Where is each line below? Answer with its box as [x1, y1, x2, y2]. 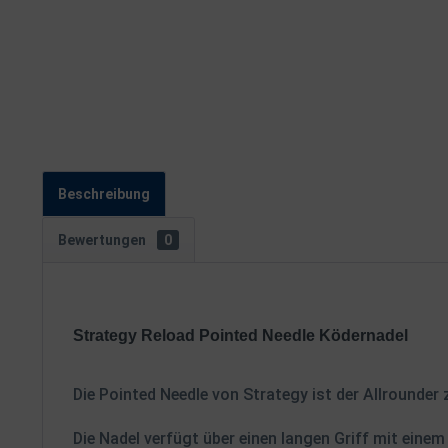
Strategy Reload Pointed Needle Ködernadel [73, 327, 408, 344]
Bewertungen [58, 232, 149, 248]
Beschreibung [58, 186, 150, 202]
